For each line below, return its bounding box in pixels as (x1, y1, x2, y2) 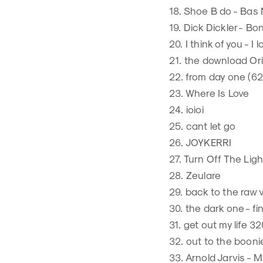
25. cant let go (169, 120, 235, 131)
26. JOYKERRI (169, 136, 232, 148)
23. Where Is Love (169, 87, 249, 99)
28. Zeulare (169, 169, 221, 181)
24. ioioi (169, 103, 204, 115)
